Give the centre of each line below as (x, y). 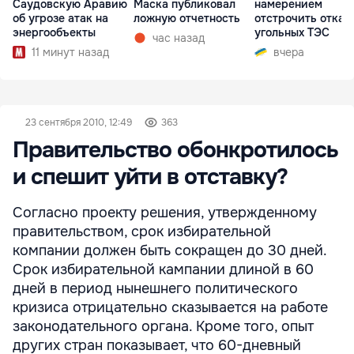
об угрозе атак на (60, 19)
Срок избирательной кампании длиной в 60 (163, 269)
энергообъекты (54, 33)
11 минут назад (70, 53)
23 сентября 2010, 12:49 (79, 122)
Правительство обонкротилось (175, 150)
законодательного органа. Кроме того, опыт (163, 326)
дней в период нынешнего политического (155, 288)
